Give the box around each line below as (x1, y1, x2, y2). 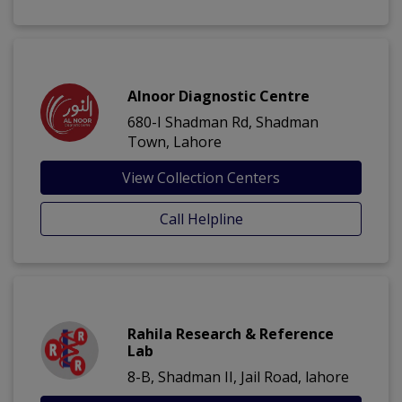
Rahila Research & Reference (127, 324, 334, 345)
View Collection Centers (122, 168, 280, 188)
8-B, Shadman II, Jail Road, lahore (127, 367, 349, 388)
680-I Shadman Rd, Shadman (127, 112, 319, 133)
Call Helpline (159, 209, 243, 230)
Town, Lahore (127, 132, 222, 153)
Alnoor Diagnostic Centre (127, 86, 310, 107)
